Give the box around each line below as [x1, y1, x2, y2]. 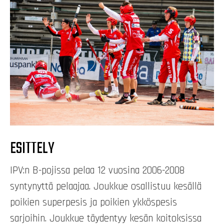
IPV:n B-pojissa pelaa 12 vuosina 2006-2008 [10, 163, 184, 177]
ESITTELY [10, 136, 54, 161]
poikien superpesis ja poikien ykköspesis [10, 195, 177, 209]
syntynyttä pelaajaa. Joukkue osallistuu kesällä [10, 179, 201, 193]
